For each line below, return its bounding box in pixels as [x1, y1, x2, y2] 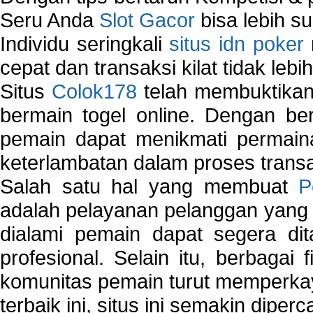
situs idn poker [169, 31, 304, 55]
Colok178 [52, 79, 138, 103]
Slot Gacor [99, 8, 195, 31]
